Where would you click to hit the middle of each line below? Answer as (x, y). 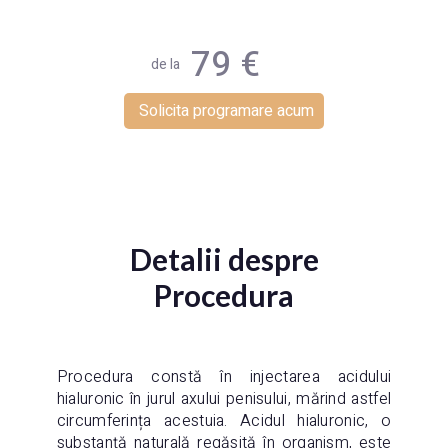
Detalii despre (224, 258)
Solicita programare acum (226, 110)
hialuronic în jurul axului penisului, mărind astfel (224, 398)
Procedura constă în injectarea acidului (224, 376)
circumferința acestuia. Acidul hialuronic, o (224, 420)
